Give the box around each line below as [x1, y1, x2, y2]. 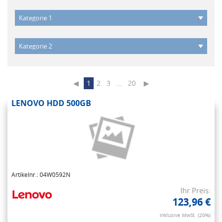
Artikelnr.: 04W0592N [11, 170, 70, 179]
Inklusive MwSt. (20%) [160, 212, 211, 219]
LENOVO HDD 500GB [11, 98, 91, 109]
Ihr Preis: [180, 185, 211, 196]
